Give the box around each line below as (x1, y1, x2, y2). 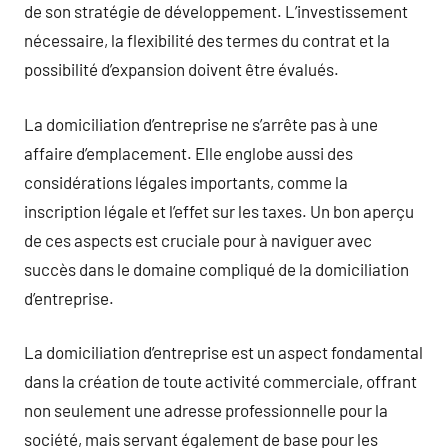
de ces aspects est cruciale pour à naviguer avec (24, 229, 372, 250)
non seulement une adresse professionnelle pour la (24, 400, 388, 420)
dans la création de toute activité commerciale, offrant (24, 371, 417, 391)
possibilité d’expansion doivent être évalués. (24, 59, 339, 79)
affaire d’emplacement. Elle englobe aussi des (24, 142, 353, 163)
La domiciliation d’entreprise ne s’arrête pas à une (24, 113, 378, 134)
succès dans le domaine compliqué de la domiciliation (24, 258, 409, 279)
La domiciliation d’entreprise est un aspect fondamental (24, 342, 423, 362)
